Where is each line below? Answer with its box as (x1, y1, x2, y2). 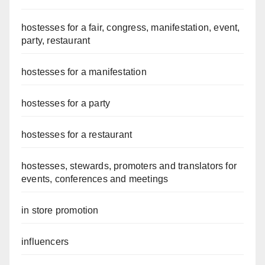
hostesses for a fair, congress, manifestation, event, (21, 22, 240, 33)
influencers (21, 237, 69, 247)
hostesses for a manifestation (21, 67, 152, 77)
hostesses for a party (21, 98, 111, 109)
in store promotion (21, 205, 99, 216)
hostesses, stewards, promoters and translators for (21, 161, 237, 172)
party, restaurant (21, 35, 91, 46)
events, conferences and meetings (21, 174, 169, 185)
